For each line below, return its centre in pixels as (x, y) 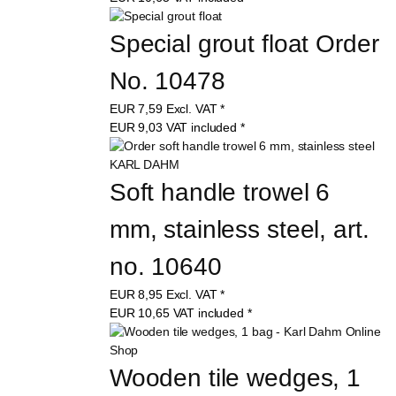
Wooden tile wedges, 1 (238, 378)
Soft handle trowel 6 (223, 193)
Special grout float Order (247, 44)
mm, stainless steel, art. (243, 230)
